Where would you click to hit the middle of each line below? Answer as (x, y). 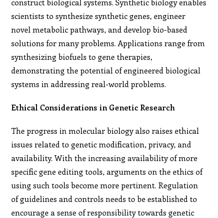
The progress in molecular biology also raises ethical (105, 130)
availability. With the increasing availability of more (105, 158)
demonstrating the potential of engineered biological (106, 70)
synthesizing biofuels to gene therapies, (82, 56)
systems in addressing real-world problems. (89, 84)
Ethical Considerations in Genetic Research (93, 107)
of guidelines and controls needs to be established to (104, 199)
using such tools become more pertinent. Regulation (105, 185)
